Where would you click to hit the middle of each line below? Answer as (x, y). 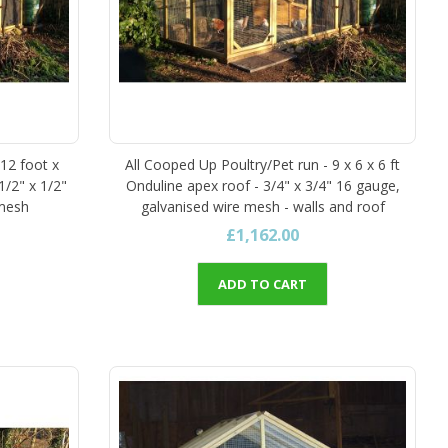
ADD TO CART (263, 283)
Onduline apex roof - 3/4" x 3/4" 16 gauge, (262, 185)
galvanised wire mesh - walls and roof (262, 206)
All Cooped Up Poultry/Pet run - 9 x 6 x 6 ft (263, 164)
